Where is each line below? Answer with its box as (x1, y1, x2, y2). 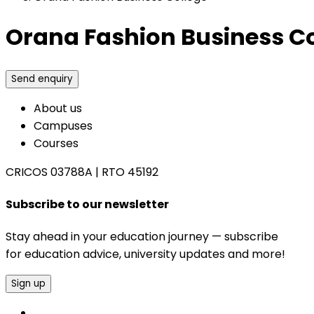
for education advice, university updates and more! (6, 246, 285, 263)
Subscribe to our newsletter (6, 196, 169, 212)
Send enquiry (11, 71, 73, 86)
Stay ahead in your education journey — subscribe (6, 228, 278, 245)
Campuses (34, 117, 93, 134)
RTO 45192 (102, 163, 158, 180)
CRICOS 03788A (6, 163, 93, 180)
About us (34, 100, 82, 116)
